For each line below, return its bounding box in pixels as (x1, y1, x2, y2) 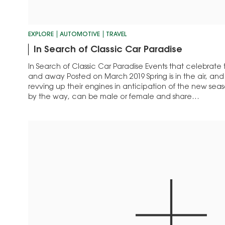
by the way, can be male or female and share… (28, 93, 199, 101)
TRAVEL (106, 31, 127, 38)
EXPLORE (28, 31, 54, 38)
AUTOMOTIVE (60, 31, 100, 38)
